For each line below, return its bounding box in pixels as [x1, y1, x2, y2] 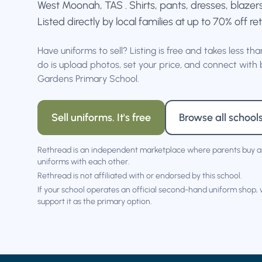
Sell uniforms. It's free [51, 111, 151, 124]
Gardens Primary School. [37, 73, 139, 84]
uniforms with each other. [37, 157, 130, 167]
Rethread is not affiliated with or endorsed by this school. [37, 171, 242, 181]
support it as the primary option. [37, 196, 152, 206]
